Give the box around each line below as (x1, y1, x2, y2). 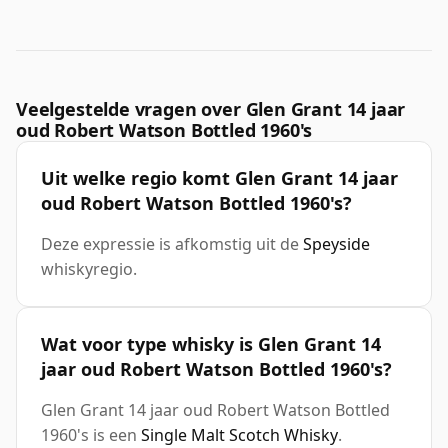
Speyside (303, 233, 370, 256)
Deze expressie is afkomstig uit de (41, 233, 303, 256)
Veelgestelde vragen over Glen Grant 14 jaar (16, 97, 406, 122)
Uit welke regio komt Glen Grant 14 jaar (41, 166, 398, 191)
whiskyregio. (41, 258, 137, 281)
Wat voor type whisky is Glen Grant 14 (41, 332, 381, 357)
